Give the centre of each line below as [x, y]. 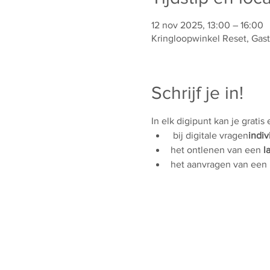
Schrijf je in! [197, 93]
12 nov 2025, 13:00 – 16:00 [207, 25]
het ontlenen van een [217, 150]
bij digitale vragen [210, 135]
